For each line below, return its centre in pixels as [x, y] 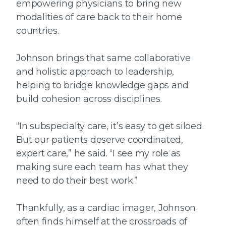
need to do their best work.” [77, 181]
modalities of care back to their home [99, 17]
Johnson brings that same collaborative [103, 58]
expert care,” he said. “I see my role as [98, 154]
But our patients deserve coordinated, [100, 140]
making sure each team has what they [102, 167]
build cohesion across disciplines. [89, 99]
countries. [38, 31]
